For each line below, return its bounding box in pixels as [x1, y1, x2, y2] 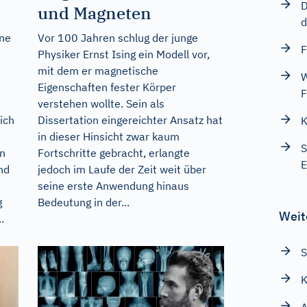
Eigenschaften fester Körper [37, 79, 176, 94]
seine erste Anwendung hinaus [37, 178, 189, 193]
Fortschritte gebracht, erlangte [37, 145, 190, 160]
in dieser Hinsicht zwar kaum [37, 129, 180, 143]
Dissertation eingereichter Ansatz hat [37, 112, 223, 127]
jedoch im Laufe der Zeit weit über [37, 162, 206, 176]
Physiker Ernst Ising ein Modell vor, [37, 47, 210, 61]
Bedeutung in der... [37, 195, 130, 209]
